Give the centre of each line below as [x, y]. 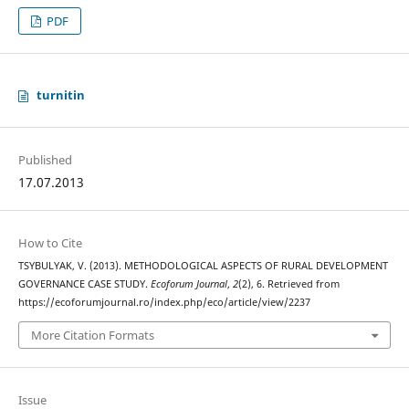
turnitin [60, 95]
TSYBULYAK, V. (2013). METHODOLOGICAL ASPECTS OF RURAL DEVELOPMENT [203, 266]
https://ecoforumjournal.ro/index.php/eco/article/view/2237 [164, 303]
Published [45, 160]
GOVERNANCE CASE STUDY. [84, 284]
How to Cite [50, 243]
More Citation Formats [92, 335]
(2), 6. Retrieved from [288, 284]
